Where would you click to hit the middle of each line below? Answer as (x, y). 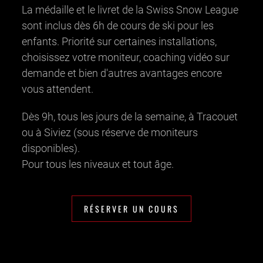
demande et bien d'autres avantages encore (122, 73)
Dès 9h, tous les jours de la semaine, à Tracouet (129, 116)
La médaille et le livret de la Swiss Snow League (130, 9)
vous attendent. (57, 89)
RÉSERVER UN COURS (131, 208)
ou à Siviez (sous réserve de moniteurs (109, 132)
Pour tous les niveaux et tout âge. (97, 164)
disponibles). (50, 148)
